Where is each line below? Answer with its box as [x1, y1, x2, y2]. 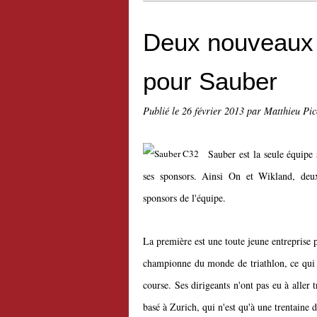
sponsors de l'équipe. [143, 191, 226, 204]
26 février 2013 [182, 104, 247, 117]
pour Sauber [143, 67, 277, 95]
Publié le [143, 104, 182, 117]
